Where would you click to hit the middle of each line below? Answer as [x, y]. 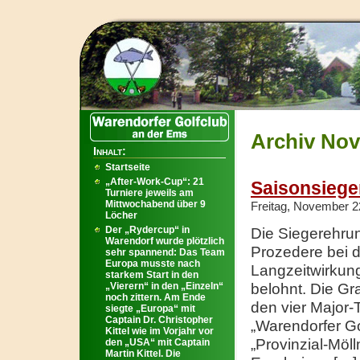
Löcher [121, 215]
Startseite [128, 167]
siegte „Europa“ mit [150, 309]
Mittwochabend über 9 [155, 204]
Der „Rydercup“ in [147, 230]
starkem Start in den [152, 275]
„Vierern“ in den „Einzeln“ [164, 286]
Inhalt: [110, 151]
